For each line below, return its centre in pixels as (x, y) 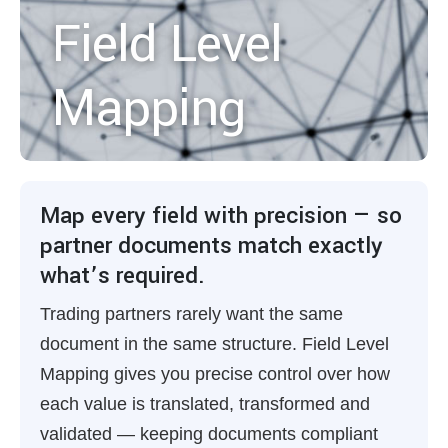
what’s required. (122, 275)
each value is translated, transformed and (205, 404)
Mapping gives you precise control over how (215, 374)
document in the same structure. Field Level (214, 344)
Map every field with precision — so (221, 215)
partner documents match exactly (211, 245)
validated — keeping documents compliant (209, 434)
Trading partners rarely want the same (191, 314)
